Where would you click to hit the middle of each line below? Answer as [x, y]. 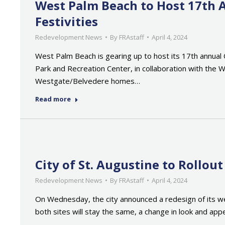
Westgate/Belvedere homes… [88, 81]
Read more [53, 99]
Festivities [67, 21]
